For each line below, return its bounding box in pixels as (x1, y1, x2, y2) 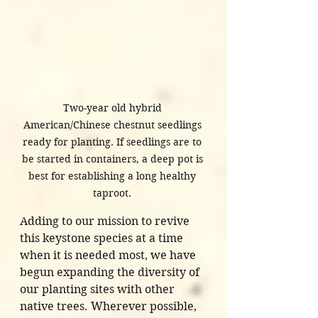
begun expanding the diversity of (20, 265, 202, 280)
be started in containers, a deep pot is (21, 153, 206, 166)
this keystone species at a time (20, 231, 186, 246)
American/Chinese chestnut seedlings (23, 119, 204, 132)
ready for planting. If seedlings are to (23, 136, 204, 149)
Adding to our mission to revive (20, 214, 192, 229)
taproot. (93, 187, 134, 200)
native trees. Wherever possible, (20, 300, 199, 314)
